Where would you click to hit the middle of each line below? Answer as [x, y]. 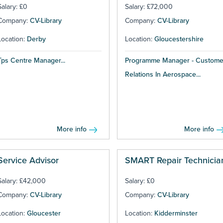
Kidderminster [176, 214]
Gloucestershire [179, 39]
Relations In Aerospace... [163, 75]
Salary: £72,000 [149, 7]
